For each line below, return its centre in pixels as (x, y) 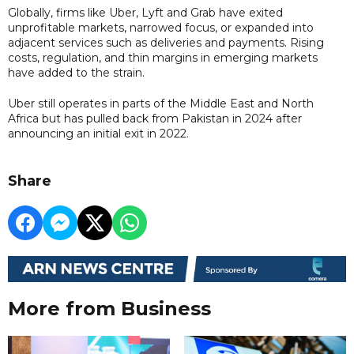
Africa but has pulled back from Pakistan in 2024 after (155, 118)
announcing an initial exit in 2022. (98, 133)
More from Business (109, 309)
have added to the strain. (76, 72)
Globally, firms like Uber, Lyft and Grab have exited (145, 12)
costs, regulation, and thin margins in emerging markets (163, 57)
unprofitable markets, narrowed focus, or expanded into (161, 27)
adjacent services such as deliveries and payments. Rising (166, 42)
